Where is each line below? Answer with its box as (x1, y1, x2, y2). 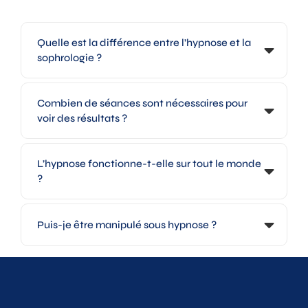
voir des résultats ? (37, 112, 127, 125)
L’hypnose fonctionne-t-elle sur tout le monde (37, 157, 261, 170)
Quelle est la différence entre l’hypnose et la (37, 36, 251, 49)
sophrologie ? (37, 52, 102, 65)
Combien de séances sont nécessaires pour (37, 97, 247, 110)
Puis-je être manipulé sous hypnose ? (37, 219, 217, 232)
